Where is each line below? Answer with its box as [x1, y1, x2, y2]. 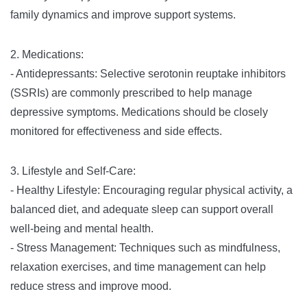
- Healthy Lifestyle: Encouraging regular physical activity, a [10, 184, 293, 196]
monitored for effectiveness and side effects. [10, 125, 222, 137]
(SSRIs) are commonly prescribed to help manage [10, 87, 252, 99]
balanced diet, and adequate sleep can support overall [10, 204, 273, 215]
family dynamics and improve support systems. [10, 9, 236, 21]
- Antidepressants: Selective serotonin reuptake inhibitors [10, 68, 286, 79]
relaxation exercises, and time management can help [10, 261, 266, 273]
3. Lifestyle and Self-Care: [10, 165, 136, 177]
